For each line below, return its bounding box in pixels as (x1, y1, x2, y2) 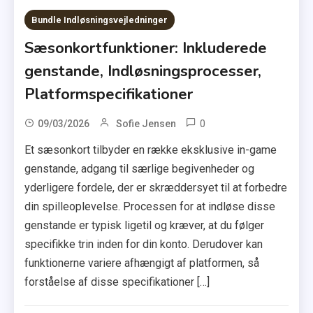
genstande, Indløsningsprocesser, (24, 60, 262, 82)
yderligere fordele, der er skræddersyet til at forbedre (24, 180, 288, 194)
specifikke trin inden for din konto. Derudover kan (24, 237, 263, 251)
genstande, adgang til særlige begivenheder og (24, 161, 255, 175)
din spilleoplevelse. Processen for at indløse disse (24, 199, 276, 213)
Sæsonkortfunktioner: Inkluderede (24, 37, 268, 59)
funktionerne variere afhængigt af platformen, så (24, 256, 260, 270)
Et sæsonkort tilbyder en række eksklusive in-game (24, 143, 277, 156)
